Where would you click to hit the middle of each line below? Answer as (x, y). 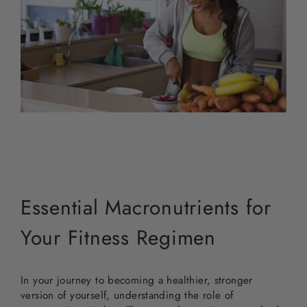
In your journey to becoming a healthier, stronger (137, 281)
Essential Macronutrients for (146, 207)
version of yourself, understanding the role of (127, 296)
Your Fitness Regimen (118, 237)
